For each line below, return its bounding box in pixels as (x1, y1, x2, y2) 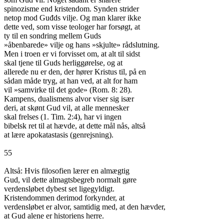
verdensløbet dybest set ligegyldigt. (4, 184, 114, 193)
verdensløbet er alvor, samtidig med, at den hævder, (4, 202, 165, 211)
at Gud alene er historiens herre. (4, 211, 104, 220)
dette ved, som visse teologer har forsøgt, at (4, 22, 140, 31)
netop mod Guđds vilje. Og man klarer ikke (4, 13, 141, 22)
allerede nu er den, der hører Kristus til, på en (4, 67, 146, 76)
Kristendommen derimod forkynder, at (4, 193, 124, 202)
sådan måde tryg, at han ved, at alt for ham (4, 76, 137, 85)
